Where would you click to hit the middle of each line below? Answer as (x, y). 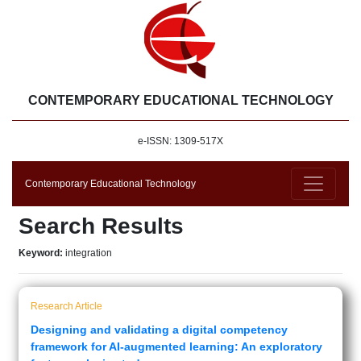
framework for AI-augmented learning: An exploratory (176, 346)
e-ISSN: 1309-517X (180, 141)
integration (89, 253)
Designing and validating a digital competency (159, 330)
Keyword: (42, 253)
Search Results (101, 226)
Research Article (66, 306)
